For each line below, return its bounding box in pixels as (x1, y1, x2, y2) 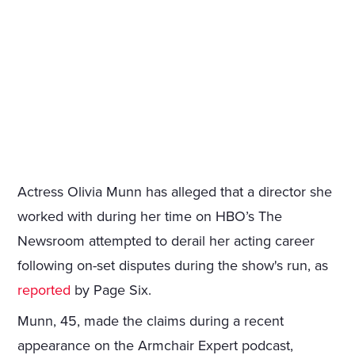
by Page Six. (71, 281, 152, 299)
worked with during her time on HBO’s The (17, 207, 283, 225)
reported (17, 281, 71, 299)
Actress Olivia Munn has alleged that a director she (17, 182, 333, 200)
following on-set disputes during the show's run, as (17, 256, 329, 274)
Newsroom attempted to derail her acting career (17, 231, 315, 250)
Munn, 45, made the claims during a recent (17, 311, 284, 330)
